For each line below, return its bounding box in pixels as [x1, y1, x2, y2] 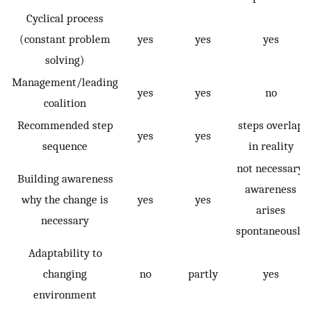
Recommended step [17, 118, 113, 133]
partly [187, 267, 218, 281]
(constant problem [19, 32, 110, 47]
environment [33, 287, 96, 302]
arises [256, 203, 285, 217]
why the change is [22, 192, 108, 207]
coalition [44, 96, 86, 110]
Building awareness [17, 171, 113, 186]
